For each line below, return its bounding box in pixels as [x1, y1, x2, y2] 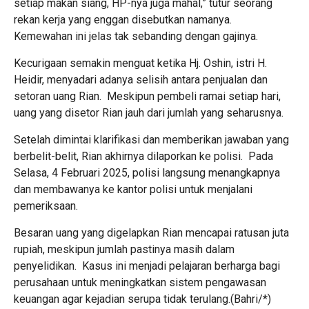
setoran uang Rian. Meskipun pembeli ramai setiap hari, [14, 89, 281, 103]
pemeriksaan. [14, 199, 78, 212]
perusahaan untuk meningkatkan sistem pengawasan [14, 275, 266, 289]
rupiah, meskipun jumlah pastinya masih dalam [14, 242, 235, 256]
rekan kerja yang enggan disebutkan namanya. [14, 12, 235, 26]
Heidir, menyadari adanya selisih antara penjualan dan [14, 72, 268, 86]
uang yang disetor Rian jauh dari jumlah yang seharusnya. [14, 106, 283, 119]
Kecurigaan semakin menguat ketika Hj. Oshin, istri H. [14, 56, 267, 70]
